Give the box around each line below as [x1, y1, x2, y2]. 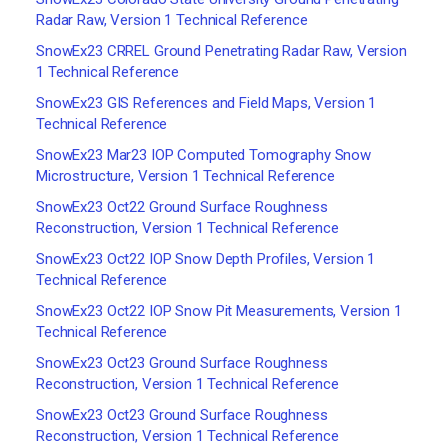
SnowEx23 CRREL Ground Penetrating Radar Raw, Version [36, 42, 407, 60]
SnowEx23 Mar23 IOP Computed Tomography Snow [36, 146, 371, 164]
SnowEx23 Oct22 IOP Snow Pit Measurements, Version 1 [36, 302, 402, 320]
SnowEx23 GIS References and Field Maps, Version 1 [36, 94, 377, 112]
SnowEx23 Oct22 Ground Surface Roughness [36, 198, 328, 216]
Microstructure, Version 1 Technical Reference [36, 167, 335, 185]
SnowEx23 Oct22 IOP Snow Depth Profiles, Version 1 [36, 250, 376, 268]
